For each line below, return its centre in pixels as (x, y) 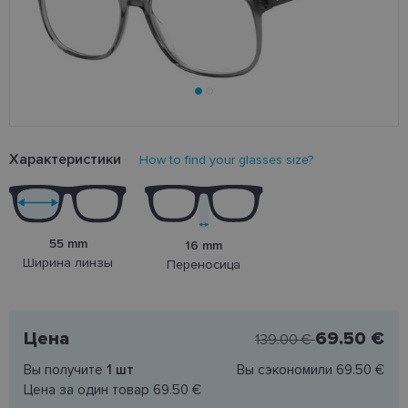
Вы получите (65, 369)
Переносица (204, 264)
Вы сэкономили (286, 369)
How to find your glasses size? (226, 159)
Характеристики (65, 159)
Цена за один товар (88, 389)
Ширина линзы (68, 262)
